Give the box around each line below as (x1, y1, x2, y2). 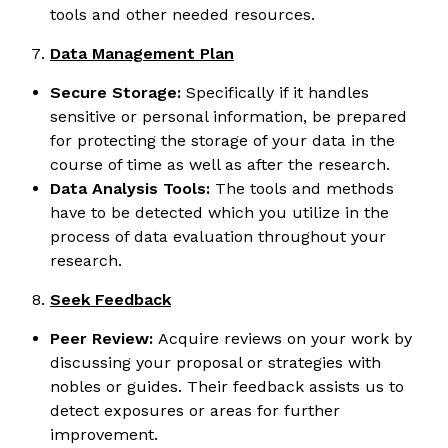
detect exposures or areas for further (50, 400, 340, 420)
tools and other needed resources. (50, 4, 315, 24)
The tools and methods (210, 178, 394, 198)
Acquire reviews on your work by (158, 328, 412, 348)
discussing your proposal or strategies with (50, 352, 381, 372)
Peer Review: (50, 328, 158, 348)
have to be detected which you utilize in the (50, 202, 389, 222)
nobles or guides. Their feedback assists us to (50, 376, 404, 396)
